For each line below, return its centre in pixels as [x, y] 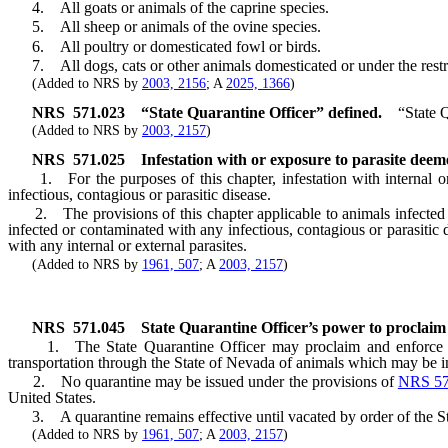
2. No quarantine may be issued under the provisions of [203, 382]
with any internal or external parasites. [127, 246]
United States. [52, 398]
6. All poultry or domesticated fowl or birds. [164, 46]
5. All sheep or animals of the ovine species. [164, 27]
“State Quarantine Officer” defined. [261, 112]
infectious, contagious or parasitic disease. [139, 195]
